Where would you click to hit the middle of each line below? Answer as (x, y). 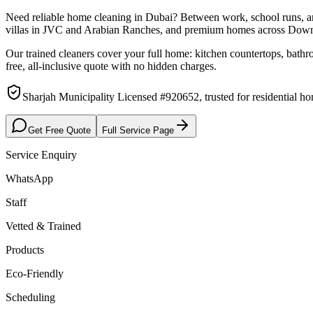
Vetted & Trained (43, 226)
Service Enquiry (41, 154)
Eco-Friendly (35, 273)
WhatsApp (29, 178)
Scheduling (30, 297)
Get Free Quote (59, 130)
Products (25, 249)
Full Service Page (138, 130)
